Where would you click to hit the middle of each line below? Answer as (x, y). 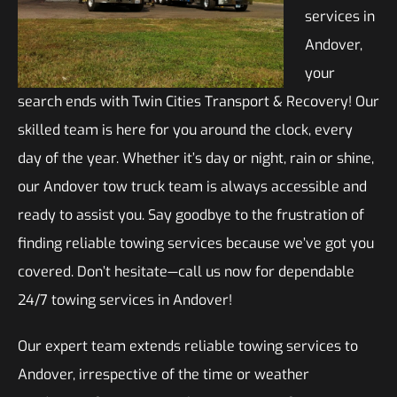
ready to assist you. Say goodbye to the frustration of (191, 215)
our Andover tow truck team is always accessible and (192, 187)
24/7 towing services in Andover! (125, 300)
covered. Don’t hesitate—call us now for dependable (186, 272)
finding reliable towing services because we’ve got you (196, 243)
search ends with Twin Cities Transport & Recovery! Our (198, 101)
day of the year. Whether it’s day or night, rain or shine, (196, 158)
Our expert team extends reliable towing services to (188, 346)
